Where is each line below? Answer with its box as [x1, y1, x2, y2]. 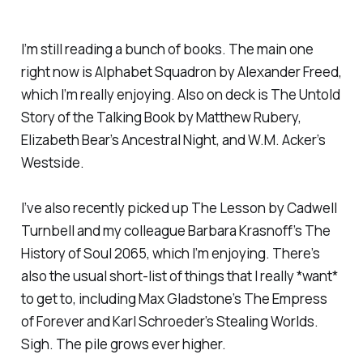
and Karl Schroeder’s [83, 311, 216, 331]
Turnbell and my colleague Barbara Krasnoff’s [20, 220, 305, 240]
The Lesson [190, 198, 266, 217]
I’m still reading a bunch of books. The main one [20, 39, 314, 58]
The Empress [243, 288, 327, 308]
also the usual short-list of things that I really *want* [20, 266, 338, 285]
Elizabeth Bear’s [20, 130, 122, 149]
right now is [20, 62, 95, 81]
